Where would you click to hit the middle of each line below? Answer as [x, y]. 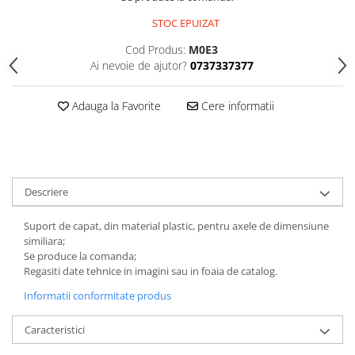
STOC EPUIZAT [185, 23]
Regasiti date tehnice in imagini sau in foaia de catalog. [151, 271]
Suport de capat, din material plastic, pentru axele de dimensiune [176, 226]
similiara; [44, 241]
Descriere [46, 192]
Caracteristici [55, 330]
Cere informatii [236, 106]
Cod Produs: [155, 50]
